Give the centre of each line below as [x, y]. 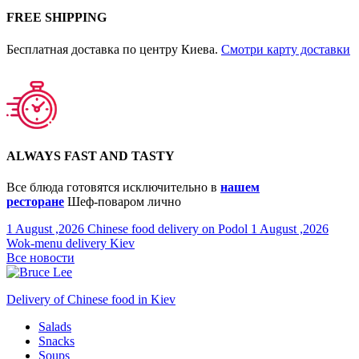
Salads [55, 327]
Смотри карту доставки [286, 49]
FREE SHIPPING [56, 18]
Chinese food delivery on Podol [167, 229]
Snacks [56, 341]
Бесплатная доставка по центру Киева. [114, 49]
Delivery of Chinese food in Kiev [91, 300]
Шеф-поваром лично [123, 202]
